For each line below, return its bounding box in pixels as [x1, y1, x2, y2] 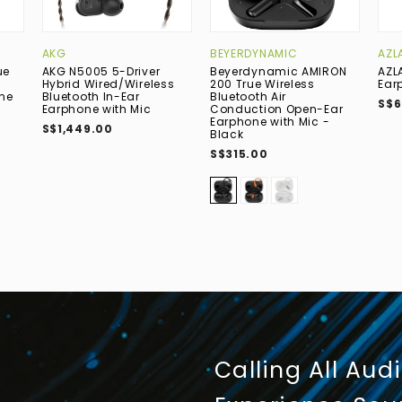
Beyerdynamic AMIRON [209, 64, 347, 80]
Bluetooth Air [209, 89, 287, 105]
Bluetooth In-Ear [41, 89, 140, 105]
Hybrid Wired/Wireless [41, 76, 175, 92]
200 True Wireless [209, 76, 315, 92]
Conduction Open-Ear [209, 101, 344, 118]
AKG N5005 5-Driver [41, 64, 161, 80]
